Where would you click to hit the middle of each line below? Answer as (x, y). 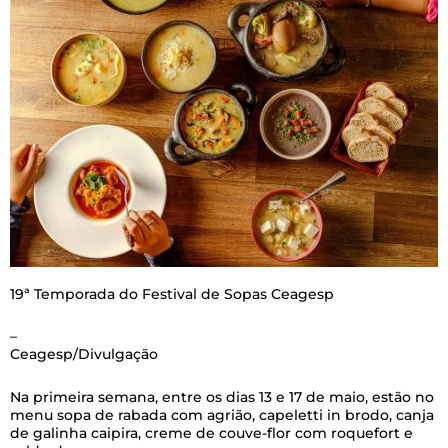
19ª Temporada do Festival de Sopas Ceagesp (172, 293)
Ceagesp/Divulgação (84, 354)
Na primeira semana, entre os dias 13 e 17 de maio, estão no (222, 396)
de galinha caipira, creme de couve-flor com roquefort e (211, 432)
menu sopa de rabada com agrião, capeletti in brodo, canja (222, 414)
